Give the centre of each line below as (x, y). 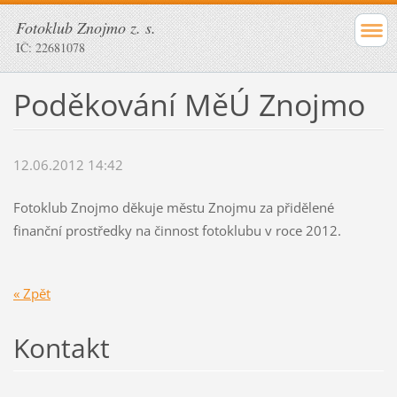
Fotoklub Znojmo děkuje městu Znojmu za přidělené (173, 208)
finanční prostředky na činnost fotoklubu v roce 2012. (177, 231)
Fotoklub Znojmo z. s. (86, 27)
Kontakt (61, 348)
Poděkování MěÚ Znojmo (189, 104)
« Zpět (31, 294)
